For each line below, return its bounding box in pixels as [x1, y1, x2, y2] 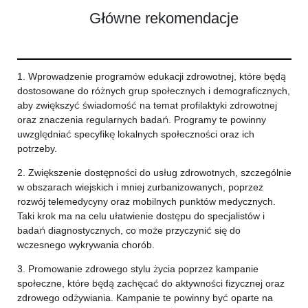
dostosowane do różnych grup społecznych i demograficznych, [16, 85, 290, 97]
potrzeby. [16, 142, 57, 155]
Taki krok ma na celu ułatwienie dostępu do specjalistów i [16, 210, 265, 222]
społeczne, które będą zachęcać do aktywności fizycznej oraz [16, 277, 285, 289]
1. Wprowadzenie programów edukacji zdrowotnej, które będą [16, 70, 286, 82]
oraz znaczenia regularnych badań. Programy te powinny [16, 113, 266, 126]
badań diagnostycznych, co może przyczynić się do [16, 224, 241, 236]
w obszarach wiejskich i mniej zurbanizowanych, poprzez [16, 181, 263, 193]
